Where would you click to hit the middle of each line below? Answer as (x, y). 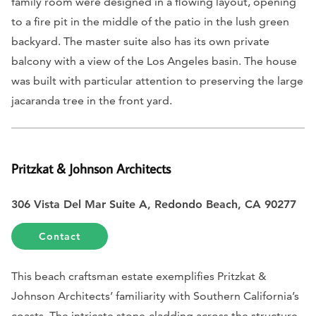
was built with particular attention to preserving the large (157, 81)
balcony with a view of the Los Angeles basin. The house (154, 61)
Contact (60, 236)
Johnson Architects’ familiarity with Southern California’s (155, 296)
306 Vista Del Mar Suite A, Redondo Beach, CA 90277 (156, 204)
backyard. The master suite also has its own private (140, 42)
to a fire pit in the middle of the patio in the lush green (150, 22)
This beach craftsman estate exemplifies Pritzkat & (139, 276)
